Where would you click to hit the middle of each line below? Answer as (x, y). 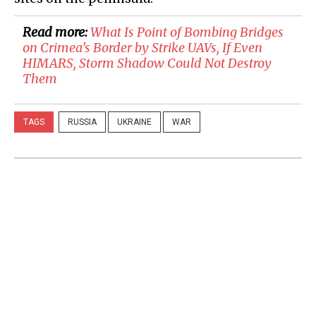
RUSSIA (82, 122)
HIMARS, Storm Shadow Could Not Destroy (147, 63)
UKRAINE (134, 122)
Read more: (56, 32)
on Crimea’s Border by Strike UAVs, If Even (142, 48)
